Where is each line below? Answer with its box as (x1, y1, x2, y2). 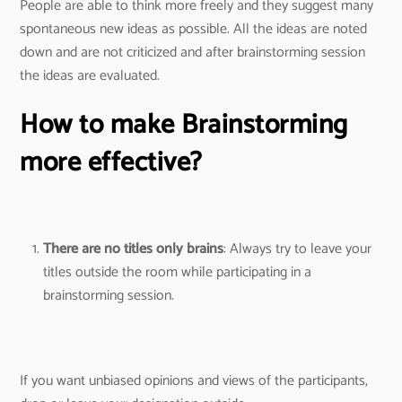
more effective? (20, 140, 203, 185)
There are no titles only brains (43, 236, 223, 261)
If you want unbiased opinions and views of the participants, (20, 368, 369, 393)
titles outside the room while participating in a (43, 259, 311, 284)
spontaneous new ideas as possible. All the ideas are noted (20, 17, 368, 41)
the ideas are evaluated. (20, 64, 161, 88)
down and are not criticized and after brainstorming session (20, 40, 366, 65)
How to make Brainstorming (20, 102, 348, 147)
